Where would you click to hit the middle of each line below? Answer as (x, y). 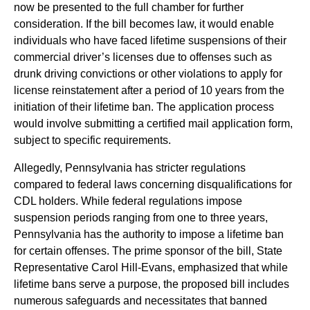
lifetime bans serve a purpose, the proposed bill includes (152, 284)
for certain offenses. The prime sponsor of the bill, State (148, 251)
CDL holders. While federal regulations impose (128, 201)
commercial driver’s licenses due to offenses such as (143, 57)
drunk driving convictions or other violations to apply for (148, 74)
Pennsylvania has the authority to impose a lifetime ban (149, 234)
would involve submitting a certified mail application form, (153, 124)
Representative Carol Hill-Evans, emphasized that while (151, 267)
